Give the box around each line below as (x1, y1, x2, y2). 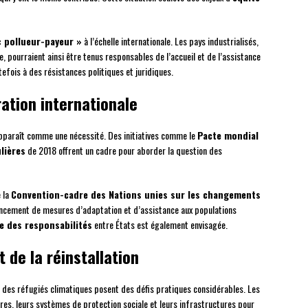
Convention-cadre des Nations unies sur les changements (11, 187, 261, 202)
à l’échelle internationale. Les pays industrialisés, (82, 34, 258, 49)
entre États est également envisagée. (92, 217, 228, 232)
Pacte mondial (197, 128, 258, 143)
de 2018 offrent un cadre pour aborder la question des (25, 143, 222, 158)
